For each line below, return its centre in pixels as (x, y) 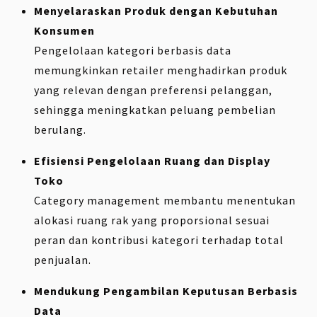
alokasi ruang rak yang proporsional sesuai (152, 220)
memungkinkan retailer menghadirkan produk (161, 70)
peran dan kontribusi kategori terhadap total (159, 240)
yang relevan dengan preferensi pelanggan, (153, 90)
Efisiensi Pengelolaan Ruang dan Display (152, 161)
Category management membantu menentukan (165, 201)
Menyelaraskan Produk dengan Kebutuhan (156, 11)
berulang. (60, 130)
